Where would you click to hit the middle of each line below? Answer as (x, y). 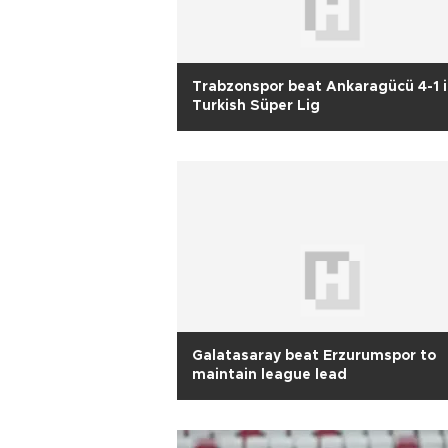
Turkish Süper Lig (256, 106)
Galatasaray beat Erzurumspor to (314, 356)
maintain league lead (269, 375)
